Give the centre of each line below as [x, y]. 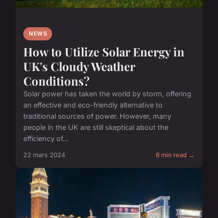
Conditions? [56, 81]
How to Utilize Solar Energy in [104, 52]
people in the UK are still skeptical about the [96, 127]
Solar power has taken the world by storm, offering [107, 94]
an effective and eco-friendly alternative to [93, 105]
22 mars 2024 [44, 155]
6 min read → [175, 155]
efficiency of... [46, 139]
